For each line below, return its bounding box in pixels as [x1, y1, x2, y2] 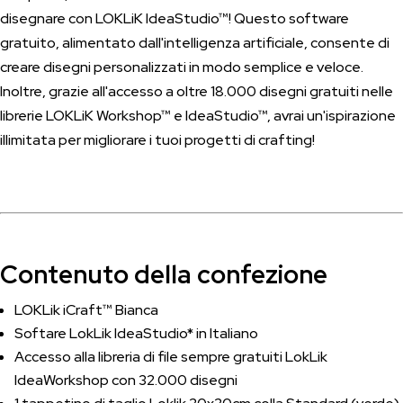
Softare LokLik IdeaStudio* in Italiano [14, 323, 258, 343]
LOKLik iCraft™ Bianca [14, 300, 158, 319]
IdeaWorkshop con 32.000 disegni [14, 370, 237, 390]
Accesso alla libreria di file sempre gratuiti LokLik [14, 346, 327, 366]
